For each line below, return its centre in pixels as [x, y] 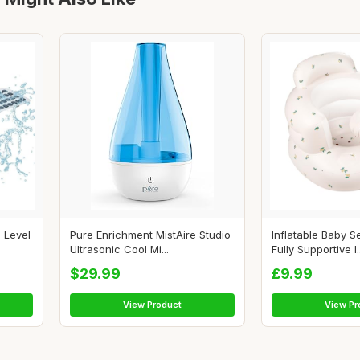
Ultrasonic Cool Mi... [119, 250]
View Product [152, 305]
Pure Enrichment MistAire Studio [150, 235]
